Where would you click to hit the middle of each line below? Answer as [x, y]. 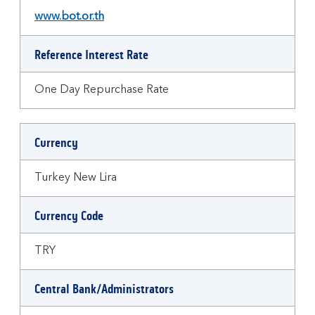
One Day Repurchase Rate [102, 90]
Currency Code [69, 216]
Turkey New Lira [76, 178]
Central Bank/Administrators [104, 289]
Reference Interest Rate [91, 55]
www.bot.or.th [69, 17]
